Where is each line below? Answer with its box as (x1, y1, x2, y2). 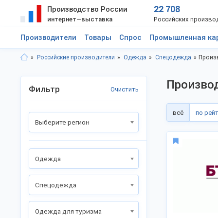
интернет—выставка (47, 16, 112, 23)
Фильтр (29, 84, 60, 94)
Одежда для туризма (35, 207, 102, 215)
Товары (84, 33, 111, 42)
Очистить (110, 86, 139, 93)
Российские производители (37, 54, 115, 61)
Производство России (47, 5, 127, 14)
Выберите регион (35, 118, 90, 126)
